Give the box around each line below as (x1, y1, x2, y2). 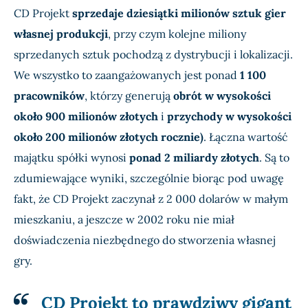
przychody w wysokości (167, 109, 291, 124)
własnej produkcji (14, 27, 108, 41)
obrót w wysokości (173, 89, 271, 103)
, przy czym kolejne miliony (108, 27, 246, 41)
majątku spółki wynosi (14, 151, 129, 165)
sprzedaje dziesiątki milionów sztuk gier (72, 6, 286, 21)
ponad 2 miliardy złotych (129, 151, 259, 165)
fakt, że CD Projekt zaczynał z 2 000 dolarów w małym (14, 192, 288, 206)
